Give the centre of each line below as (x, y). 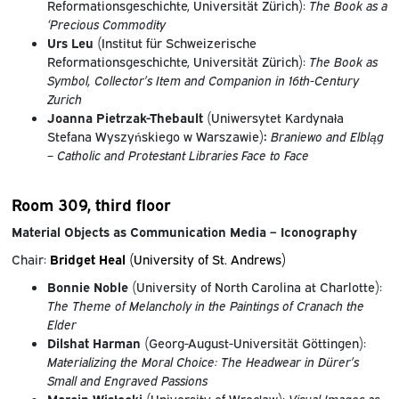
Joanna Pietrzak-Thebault (126, 118)
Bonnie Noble (87, 287)
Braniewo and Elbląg (327, 136)
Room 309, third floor (91, 204)
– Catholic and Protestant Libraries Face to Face (178, 155)
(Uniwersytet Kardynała (275, 118)
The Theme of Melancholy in (126, 305)
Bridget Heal (87, 259)
